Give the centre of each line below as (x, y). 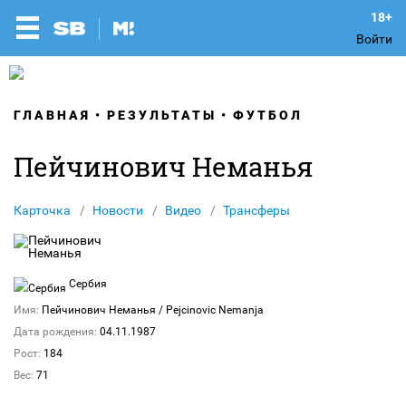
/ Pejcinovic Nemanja (211, 310)
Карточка (42, 210)
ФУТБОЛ (268, 115)
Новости (118, 210)
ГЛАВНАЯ (52, 115)
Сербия (87, 284)
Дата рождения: (55, 332)
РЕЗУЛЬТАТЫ (162, 115)
